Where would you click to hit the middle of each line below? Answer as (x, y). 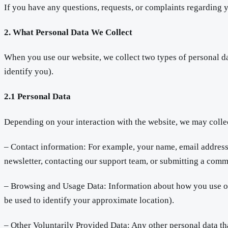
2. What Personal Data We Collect (68, 32)
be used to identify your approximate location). (89, 201)
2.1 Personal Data (37, 97)
